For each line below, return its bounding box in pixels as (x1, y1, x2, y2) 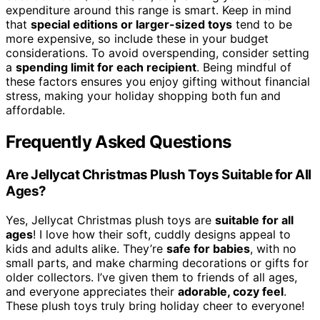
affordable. (6, 103, 65, 117)
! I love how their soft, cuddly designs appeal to (33, 226, 291, 241)
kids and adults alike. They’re (6, 241, 166, 256)
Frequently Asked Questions (6, 131, 231, 152)
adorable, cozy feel (178, 284, 284, 299)
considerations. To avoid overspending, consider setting (6, 46, 309, 60)
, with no (250, 241, 296, 256)
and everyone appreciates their (6, 284, 178, 299)
